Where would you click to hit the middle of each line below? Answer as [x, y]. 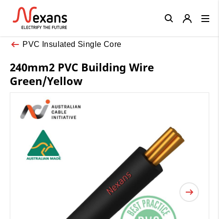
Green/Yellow [46, 80]
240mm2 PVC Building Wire [82, 67]
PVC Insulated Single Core [72, 44]
